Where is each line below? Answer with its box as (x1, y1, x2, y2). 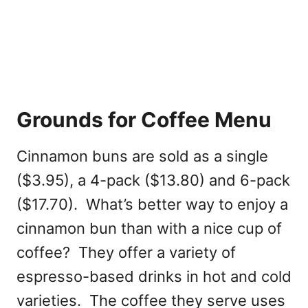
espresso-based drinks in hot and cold (16, 267, 291, 286)
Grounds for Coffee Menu (16, 107, 272, 133)
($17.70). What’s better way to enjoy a (16, 195, 288, 214)
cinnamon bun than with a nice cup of (16, 219, 282, 238)
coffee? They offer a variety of (16, 243, 236, 262)
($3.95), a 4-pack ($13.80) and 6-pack (16, 171, 290, 190)
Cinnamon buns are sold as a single (16, 147, 268, 166)
